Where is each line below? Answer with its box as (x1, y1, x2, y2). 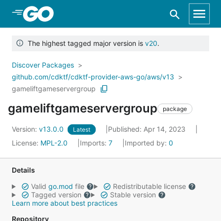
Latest (73, 126, 90, 133)
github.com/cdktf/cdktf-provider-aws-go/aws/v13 (12, 73, 174, 81)
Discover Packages (12, 61, 74, 69)
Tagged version (29, 190, 83, 199)
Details (12, 166, 35, 174)
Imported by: (125, 139, 169, 147)
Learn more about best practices (12, 199, 117, 207)
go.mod (48, 182, 73, 190)
